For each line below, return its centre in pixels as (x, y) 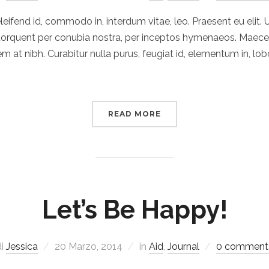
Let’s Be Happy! (134, 210)
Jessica (22, 246)
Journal (183, 246)
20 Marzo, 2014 (89, 246)
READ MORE (134, 114)
